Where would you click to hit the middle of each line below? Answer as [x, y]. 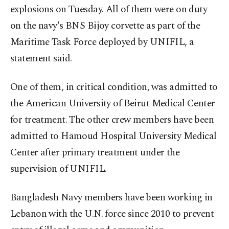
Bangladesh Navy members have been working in [111, 198]
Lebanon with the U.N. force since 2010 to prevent [112, 214]
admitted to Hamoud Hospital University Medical [113, 136]
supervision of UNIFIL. [59, 169]
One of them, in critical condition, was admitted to [114, 87]
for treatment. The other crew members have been [112, 120]
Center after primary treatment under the [95, 153]
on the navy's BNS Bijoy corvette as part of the [105, 26]
